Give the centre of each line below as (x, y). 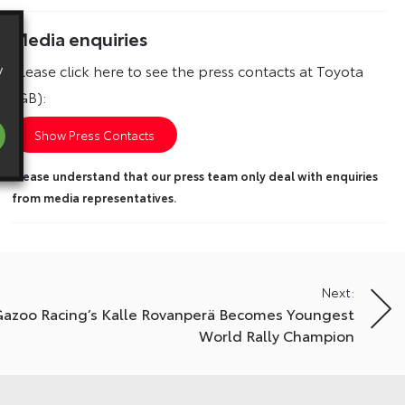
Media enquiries (80, 38)
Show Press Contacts (95, 135)
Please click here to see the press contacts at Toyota (188, 71)
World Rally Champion (277, 334)
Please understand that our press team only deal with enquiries (195, 175)
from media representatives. (95, 197)
